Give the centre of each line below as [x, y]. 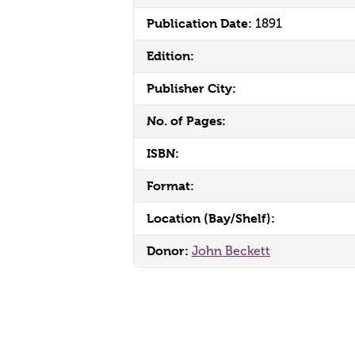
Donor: [169, 251]
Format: [170, 186]
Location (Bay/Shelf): [211, 218]
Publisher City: [191, 88]
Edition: [170, 56]
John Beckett [231, 251]
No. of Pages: [186, 121]
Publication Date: [201, 23]
